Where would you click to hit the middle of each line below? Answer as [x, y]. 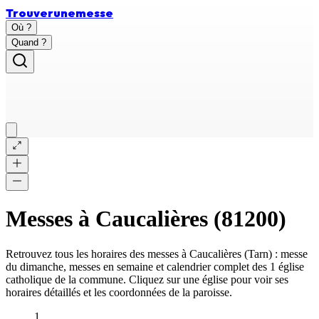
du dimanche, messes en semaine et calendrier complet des [138, 266]
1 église [287, 266]
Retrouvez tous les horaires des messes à [98, 253]
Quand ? [29, 42]
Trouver [30, 13]
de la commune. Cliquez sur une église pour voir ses [170, 279]
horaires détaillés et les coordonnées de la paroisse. [119, 292]
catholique [29, 279]
